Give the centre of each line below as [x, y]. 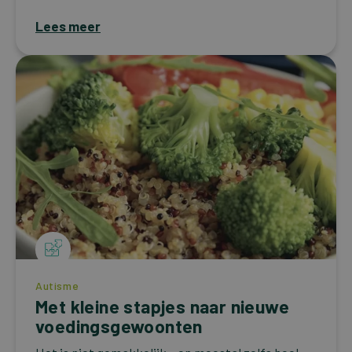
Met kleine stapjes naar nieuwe [162, 306]
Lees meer [68, 26]
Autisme [57, 285]
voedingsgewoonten [119, 326]
